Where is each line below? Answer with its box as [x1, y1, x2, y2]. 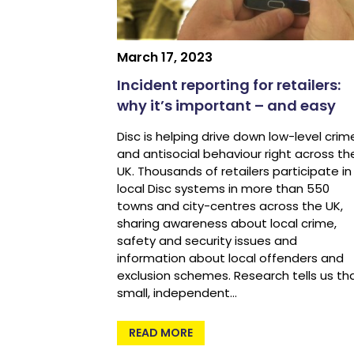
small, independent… [116, 284, 237, 302]
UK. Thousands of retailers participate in [116, 163, 352, 180]
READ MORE [128, 325, 193, 341]
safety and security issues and [116, 232, 297, 250]
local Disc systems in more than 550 [116, 180, 330, 198]
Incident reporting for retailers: [116, 75, 341, 96]
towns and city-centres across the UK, [116, 198, 343, 215]
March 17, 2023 [116, 48, 213, 67]
